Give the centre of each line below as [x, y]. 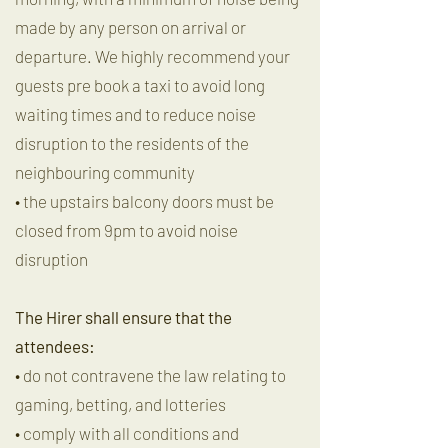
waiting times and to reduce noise [135, 114]
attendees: [55, 346]
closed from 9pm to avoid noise [126, 230]
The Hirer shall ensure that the [123, 317]
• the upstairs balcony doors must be [144, 201]
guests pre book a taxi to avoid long [140, 85]
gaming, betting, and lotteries [120, 404]
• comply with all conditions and [127, 433]
